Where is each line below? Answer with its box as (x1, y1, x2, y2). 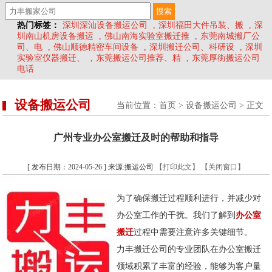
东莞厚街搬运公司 (192, 53, 260, 63)
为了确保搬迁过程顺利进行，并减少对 (117, 194, 262, 203)
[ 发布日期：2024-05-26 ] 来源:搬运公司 (27, 163, 155, 172)
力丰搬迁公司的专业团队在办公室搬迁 (117, 245, 262, 254)
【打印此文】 (155, 163, 199, 172)
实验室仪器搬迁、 (17, 53, 85, 63)
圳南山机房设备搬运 (17, 32, 93, 41)
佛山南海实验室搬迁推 (104, 32, 189, 41)
